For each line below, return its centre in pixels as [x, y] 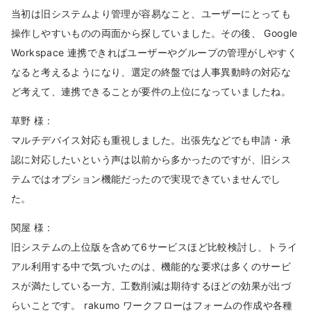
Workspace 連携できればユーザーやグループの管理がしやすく [154, 52]
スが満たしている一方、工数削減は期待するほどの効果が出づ [151, 285]
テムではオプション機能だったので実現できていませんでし [146, 178]
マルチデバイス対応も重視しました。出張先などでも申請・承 [151, 140]
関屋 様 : [31, 227]
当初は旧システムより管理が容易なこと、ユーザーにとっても [151, 13]
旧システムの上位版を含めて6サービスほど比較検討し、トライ [154, 246]
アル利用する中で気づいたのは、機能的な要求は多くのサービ [151, 266]
